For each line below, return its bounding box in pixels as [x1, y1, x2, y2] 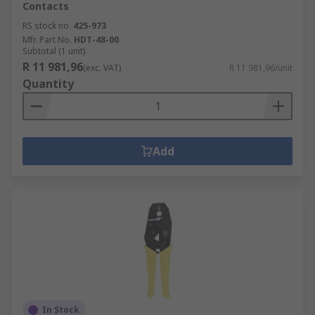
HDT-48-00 [74, 34, 119, 46]
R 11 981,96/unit [229, 62, 292, 74]
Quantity [22, 76, 74, 91]
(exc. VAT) [83, 62, 121, 74]
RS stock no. [22, 20, 71, 32]
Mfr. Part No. [22, 34, 72, 46]
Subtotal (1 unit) [22, 45, 85, 57]
